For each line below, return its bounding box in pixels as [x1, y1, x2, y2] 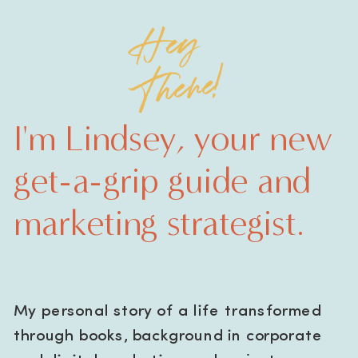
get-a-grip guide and [13, 158, 312, 203]
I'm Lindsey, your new [13, 116, 334, 161]
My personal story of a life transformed [13, 303, 321, 320]
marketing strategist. [13, 201, 304, 245]
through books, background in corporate [13, 328, 323, 345]
